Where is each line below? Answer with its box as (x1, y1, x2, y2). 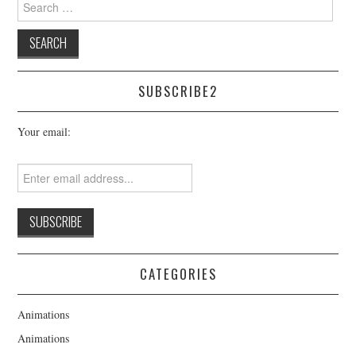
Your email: (17, 123, 72, 139)
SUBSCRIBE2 (138, 80, 218, 101)
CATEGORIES (139, 263, 217, 284)
